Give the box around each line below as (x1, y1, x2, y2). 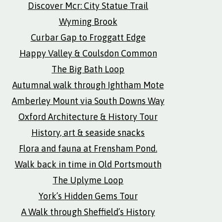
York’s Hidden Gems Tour (38, 191, 138, 201)
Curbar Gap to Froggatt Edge (30, 32, 146, 43)
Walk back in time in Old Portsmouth (14, 159, 162, 169)
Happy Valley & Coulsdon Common (19, 48, 157, 58)
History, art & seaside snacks (31, 127, 145, 138)
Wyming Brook (58, 16, 117, 27)
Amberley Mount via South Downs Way (11, 96, 165, 106)
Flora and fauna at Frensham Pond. (19, 143, 158, 154)
